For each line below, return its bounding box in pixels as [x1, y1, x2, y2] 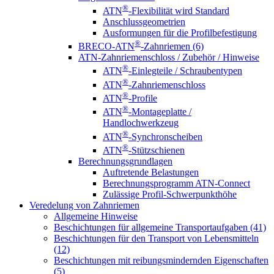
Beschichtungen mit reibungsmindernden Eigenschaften [54, 255, 268, 265]
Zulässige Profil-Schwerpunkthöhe [103, 189, 237, 199]
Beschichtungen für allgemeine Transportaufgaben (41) [54, 222, 266, 232]
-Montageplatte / [128, 106, 191, 117]
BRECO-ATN [78, 41, 135, 52]
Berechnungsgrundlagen [78, 156, 172, 166]
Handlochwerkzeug [103, 117, 179, 128]
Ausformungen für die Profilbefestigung [103, 27, 257, 38]
